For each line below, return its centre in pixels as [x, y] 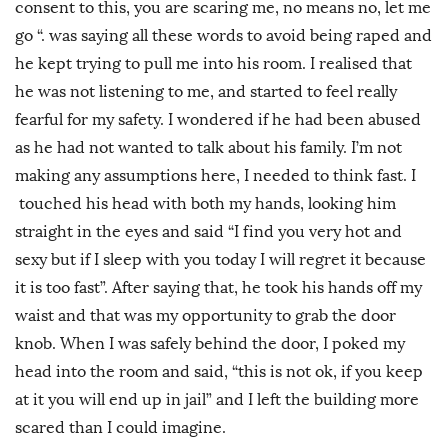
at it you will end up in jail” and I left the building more [217, 399]
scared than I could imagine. [120, 427]
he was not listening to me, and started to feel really [206, 91]
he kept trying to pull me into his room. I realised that [213, 63]
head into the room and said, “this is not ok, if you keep [219, 371]
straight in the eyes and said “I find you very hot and [208, 231]
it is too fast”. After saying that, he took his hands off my [218, 287]
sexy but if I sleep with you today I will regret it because [220, 259]
